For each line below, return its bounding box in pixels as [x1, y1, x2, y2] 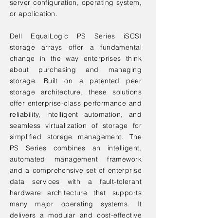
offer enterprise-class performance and [10, 99, 142, 108]
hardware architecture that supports [10, 188, 142, 197]
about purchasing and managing [10, 65, 142, 74]
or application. [10, 9, 58, 18]
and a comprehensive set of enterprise [10, 166, 142, 175]
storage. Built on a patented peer [10, 76, 142, 85]
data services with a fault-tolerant [10, 177, 142, 186]
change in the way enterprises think [10, 54, 142, 63]
